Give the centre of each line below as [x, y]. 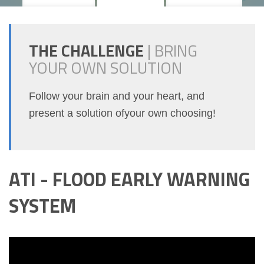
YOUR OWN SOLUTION [105, 67]
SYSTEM [42, 205]
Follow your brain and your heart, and [117, 96]
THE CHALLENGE [88, 50]
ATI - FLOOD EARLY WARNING [129, 179]
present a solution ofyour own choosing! [122, 113]
